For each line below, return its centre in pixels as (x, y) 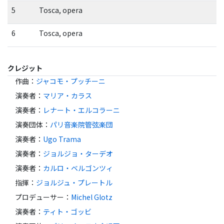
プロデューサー (39, 197)
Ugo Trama (62, 139)
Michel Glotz (92, 197)
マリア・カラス (67, 96)
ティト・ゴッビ (67, 212)
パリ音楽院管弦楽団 (81, 125)
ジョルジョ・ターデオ (78, 154)
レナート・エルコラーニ (81, 110)
